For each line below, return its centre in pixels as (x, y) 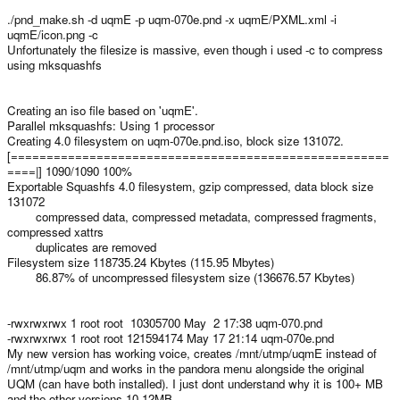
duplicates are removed (82, 247)
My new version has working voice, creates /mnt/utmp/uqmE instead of (192, 353)
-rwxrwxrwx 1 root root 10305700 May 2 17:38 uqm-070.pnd (165, 323)
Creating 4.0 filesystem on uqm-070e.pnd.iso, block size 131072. (175, 141)
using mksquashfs (54, 65)
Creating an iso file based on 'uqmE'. (103, 110)
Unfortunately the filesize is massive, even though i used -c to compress (195, 50)
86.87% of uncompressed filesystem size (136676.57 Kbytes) (181, 277)
